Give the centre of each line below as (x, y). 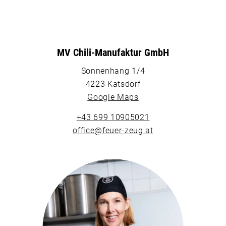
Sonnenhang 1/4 (113, 71)
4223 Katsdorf (113, 84)
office (84, 130)
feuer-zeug (123, 130)
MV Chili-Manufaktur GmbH (113, 52)
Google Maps (113, 97)
